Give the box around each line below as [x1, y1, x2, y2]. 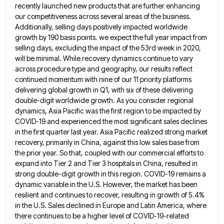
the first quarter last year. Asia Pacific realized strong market [22, 127, 207, 136]
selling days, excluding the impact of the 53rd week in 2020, [15, 43, 201, 52]
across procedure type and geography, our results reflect [15, 64, 192, 73]
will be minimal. [15, 53, 61, 62]
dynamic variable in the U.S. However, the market [15, 179, 167, 188]
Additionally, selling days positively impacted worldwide [15, 22, 187, 31]
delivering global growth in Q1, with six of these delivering [15, 85, 193, 94]
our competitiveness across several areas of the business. [15, 11, 191, 20]
